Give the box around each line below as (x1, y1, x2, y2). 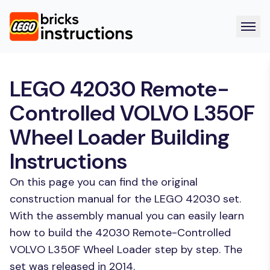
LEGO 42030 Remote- (10, 75, 230, 103)
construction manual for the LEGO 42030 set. (10, 192, 241, 206)
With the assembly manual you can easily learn (10, 209, 244, 223)
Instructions (10, 147, 127, 175)
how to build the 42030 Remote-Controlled (10, 225, 231, 240)
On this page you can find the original (10, 175, 198, 189)
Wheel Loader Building (10, 123, 230, 151)
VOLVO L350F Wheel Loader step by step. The (10, 242, 242, 257)
